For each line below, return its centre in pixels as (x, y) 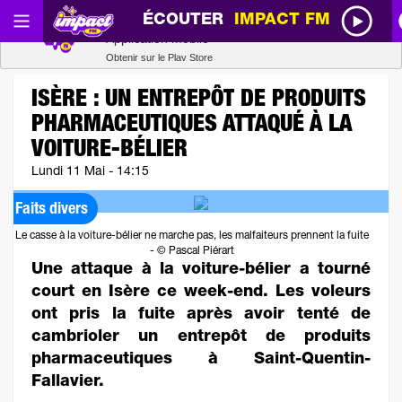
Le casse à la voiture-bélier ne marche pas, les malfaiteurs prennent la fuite (192, 236)
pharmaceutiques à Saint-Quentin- (201, 360)
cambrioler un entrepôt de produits (201, 337)
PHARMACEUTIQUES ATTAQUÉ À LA (192, 126)
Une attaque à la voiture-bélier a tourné (201, 270)
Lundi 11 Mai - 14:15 (90, 172)
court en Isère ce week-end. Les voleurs (201, 293)
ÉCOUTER (189, 21)
